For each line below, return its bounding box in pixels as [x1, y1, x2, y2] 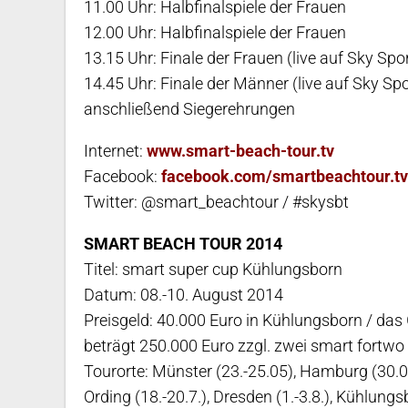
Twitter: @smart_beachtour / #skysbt [84, 192, 349, 212]
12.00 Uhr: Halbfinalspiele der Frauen [84, 23, 346, 43]
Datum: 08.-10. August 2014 [84, 285, 283, 305]
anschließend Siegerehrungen [84, 99, 295, 119]
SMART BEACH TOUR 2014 [84, 234, 282, 254]
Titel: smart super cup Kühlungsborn [84, 260, 342, 280]
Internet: [84, 141, 147, 161]
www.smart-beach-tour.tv [147, 141, 334, 161]
